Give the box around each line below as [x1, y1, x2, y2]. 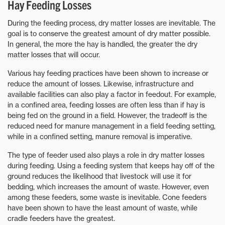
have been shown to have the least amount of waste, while [8, 203, 197, 212]
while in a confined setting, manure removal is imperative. [8, 132, 192, 141]
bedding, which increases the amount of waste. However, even [8, 182, 209, 191]
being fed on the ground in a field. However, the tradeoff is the [8, 110, 207, 120]
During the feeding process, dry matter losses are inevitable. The [8, 18, 215, 27]
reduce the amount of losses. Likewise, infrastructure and [8, 79, 193, 88]
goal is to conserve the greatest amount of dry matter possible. [8, 29, 210, 38]
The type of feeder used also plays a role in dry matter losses [8, 150, 204, 159]
